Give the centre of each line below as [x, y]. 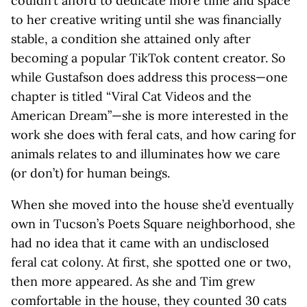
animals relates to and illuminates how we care [146, 154]
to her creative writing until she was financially [146, 20]
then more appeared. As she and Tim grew [133, 281]
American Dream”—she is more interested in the [150, 115]
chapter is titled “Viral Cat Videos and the [131, 96]
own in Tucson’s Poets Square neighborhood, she [153, 224]
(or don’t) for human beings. [90, 173]
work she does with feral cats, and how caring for [153, 135]
